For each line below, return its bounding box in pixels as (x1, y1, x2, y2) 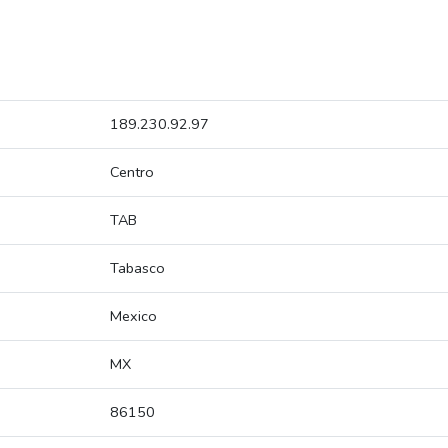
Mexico (110, 306, 157, 327)
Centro (110, 162, 154, 183)
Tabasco (110, 258, 165, 279)
